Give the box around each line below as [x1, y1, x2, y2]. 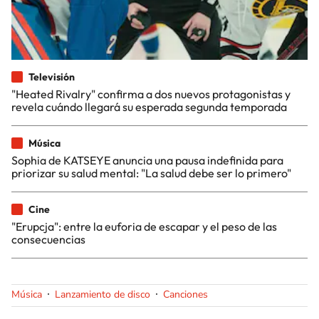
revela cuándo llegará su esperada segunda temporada [11, 99, 287, 114]
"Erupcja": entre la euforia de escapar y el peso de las [11, 219, 277, 234]
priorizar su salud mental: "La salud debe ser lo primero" [11, 165, 291, 180]
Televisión [28, 70, 75, 83]
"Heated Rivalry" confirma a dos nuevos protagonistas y [11, 86, 291, 101]
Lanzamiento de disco [55, 287, 150, 301]
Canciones [163, 287, 208, 301]
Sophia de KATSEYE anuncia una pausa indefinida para [11, 152, 283, 167]
